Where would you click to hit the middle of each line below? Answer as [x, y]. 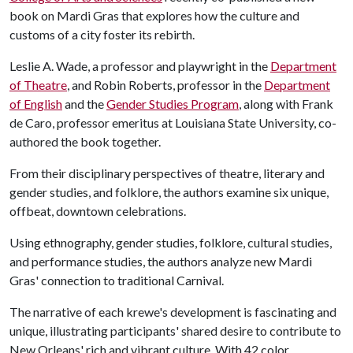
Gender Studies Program [173, 103]
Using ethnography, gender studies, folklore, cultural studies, [171, 242]
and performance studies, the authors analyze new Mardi [161, 261]
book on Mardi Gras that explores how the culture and [154, 15]
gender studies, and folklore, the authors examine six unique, [169, 191]
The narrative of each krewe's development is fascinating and [173, 311]
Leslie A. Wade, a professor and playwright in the [140, 65]
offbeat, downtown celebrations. [98, 210]
